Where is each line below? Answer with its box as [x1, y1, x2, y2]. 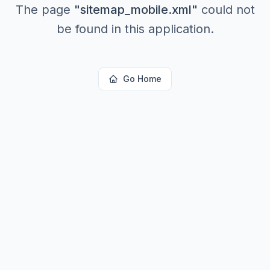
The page [15, 2, 74, 17]
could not [197, 2, 255, 17]
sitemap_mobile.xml [80, 2, 192, 17]
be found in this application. [56, 22, 214, 36]
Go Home [123, 74, 162, 84]
